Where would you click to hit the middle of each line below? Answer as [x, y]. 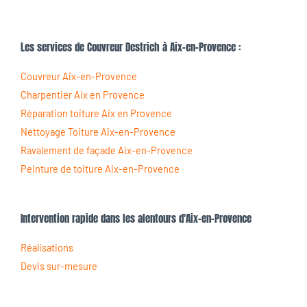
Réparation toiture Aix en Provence [96, 113]
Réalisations [47, 247]
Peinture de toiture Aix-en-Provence [100, 169]
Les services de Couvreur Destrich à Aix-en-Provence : [131, 47]
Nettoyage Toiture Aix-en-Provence [98, 132]
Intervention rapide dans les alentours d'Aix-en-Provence [136, 219]
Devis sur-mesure [59, 266]
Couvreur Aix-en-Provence [79, 76]
